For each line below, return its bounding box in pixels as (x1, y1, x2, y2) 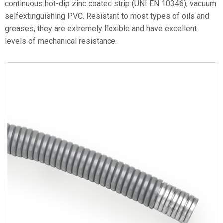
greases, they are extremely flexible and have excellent (5, 24, 197, 33)
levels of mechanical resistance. (5, 36, 117, 46)
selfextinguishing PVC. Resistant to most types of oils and (5, 11, 209, 21)
